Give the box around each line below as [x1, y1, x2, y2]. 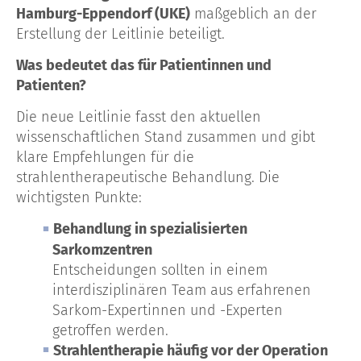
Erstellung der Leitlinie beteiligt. [16, 24, 225, 43]
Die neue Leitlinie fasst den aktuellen [16, 107, 261, 126]
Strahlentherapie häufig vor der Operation [53, 341, 328, 359]
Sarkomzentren [52, 240, 152, 259]
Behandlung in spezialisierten [53, 219, 247, 238]
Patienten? [16, 76, 86, 94]
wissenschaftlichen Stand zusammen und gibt [16, 127, 315, 146]
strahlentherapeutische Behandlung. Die [16, 168, 280, 186]
